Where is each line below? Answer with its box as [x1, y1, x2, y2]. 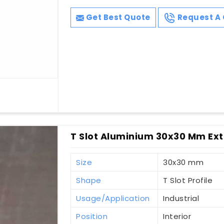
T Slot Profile [163, 175, 213, 186]
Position [76, 211, 108, 222]
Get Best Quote [84, 12, 150, 23]
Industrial [163, 193, 199, 204]
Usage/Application [76, 193, 150, 204]
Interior [163, 211, 191, 222]
